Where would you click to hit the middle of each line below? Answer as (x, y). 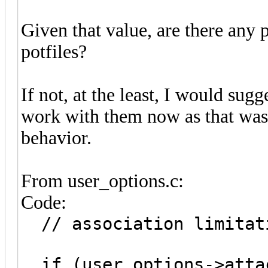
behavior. (56, 138)
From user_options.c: (102, 181)
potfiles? (54, 51)
